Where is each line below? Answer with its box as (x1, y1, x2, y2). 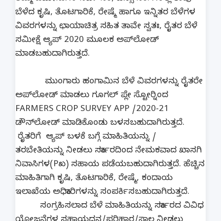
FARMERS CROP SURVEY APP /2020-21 (15, 104, 169, 115)
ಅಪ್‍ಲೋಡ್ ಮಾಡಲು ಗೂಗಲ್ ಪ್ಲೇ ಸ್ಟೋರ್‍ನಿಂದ (15, 90, 168, 102)
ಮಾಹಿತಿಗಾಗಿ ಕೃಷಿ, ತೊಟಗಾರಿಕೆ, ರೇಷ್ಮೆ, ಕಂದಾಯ (15, 173, 173, 184)
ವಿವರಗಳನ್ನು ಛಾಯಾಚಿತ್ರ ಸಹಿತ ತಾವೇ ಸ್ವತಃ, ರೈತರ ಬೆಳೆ (15, 21, 197, 33)
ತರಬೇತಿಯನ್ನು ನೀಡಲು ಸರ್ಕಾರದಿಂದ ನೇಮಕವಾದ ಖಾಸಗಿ (15, 145, 202, 157)
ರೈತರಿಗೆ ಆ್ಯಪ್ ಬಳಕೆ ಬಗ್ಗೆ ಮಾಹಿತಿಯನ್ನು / (15, 131, 156, 143)
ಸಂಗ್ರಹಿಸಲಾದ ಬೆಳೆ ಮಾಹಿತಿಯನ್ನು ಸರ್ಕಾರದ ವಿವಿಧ (15, 200, 204, 212)
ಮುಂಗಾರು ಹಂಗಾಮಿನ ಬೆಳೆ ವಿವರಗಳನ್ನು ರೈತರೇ (15, 76, 203, 88)
